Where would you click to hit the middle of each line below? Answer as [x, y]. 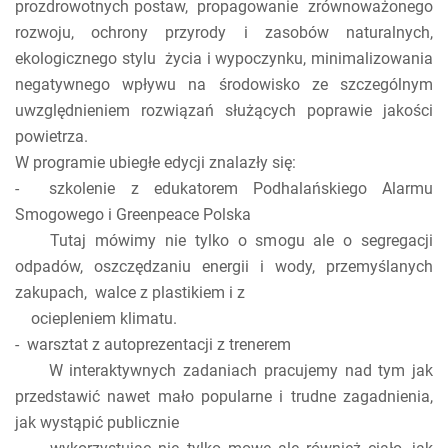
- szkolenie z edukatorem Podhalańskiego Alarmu [224, 188]
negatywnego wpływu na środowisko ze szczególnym [224, 84]
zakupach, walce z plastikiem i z [144, 292]
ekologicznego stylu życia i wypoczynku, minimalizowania [224, 58]
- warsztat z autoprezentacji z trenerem [153, 344]
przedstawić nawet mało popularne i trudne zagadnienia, [224, 396]
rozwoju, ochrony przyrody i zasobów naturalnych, [224, 32]
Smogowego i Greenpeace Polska [133, 214]
